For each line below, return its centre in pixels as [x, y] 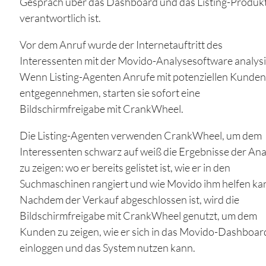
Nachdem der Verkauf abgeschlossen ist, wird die [129, 200]
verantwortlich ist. [60, 18]
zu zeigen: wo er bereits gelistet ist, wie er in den [125, 168]
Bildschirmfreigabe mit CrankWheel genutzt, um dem [138, 216]
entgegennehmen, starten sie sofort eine [110, 93]
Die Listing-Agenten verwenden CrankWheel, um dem [140, 136]
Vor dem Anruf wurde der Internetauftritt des [121, 45]
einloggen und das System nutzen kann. [107, 248]
